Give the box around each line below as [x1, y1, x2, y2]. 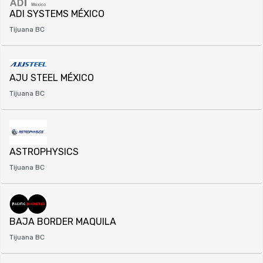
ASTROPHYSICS [9, 146, 79, 158]
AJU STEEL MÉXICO [9, 72, 94, 83]
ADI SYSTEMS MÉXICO [9, 8, 104, 19]
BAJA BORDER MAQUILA [9, 215, 116, 227]
